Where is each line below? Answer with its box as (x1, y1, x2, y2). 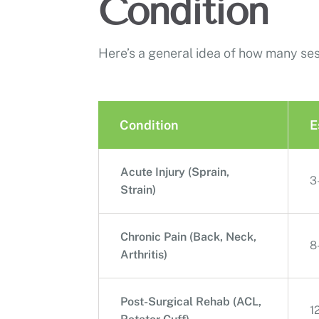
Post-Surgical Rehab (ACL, (120, 294, 261, 308)
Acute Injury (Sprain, (120, 164, 229, 179)
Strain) (120, 182, 156, 197)
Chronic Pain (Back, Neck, (120, 229, 256, 244)
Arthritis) (120, 247, 167, 261)
